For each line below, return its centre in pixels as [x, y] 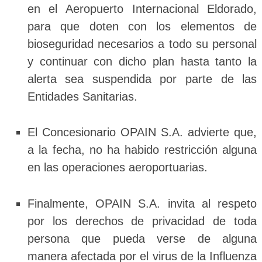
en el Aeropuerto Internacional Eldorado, [142, 8]
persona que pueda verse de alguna [142, 238]
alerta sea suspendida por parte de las [142, 79]
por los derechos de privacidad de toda [142, 221]
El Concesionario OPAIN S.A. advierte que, [142, 132]
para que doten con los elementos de [142, 26]
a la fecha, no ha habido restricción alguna [142, 150]
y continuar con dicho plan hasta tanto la [142, 61]
